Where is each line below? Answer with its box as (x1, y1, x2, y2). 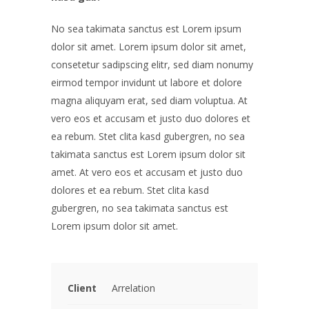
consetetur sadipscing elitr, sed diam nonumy (51, 58, 253, 71)
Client (68, 281, 97, 295)
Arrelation (112, 281, 155, 295)
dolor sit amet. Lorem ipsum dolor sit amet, (51, 40, 246, 53)
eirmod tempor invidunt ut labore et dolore (51, 76, 242, 89)
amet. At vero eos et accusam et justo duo (51, 166, 243, 179)
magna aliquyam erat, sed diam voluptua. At (51, 94, 248, 107)
